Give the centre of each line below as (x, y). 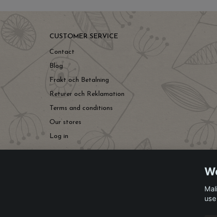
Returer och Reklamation (87, 94)
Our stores (65, 122)
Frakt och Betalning (79, 80)
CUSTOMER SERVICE (84, 36)
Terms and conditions (81, 108)
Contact (62, 52)
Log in (59, 136)
